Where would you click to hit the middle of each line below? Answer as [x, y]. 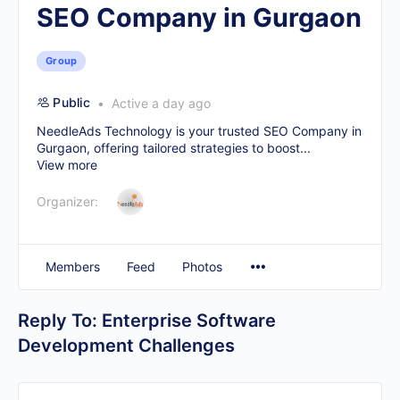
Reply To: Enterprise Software [147, 321]
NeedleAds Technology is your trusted [150, 131]
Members [73, 267]
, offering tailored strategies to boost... [199, 148]
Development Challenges [126, 346]
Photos [202, 267]
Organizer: [67, 201]
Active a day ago [159, 103]
